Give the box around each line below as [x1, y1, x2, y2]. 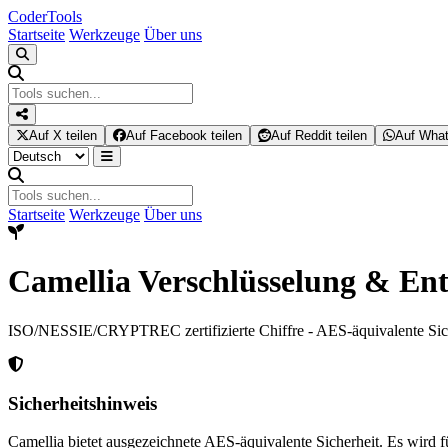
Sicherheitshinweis [8, 392, 157, 414]
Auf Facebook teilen [126, 128, 242, 143]
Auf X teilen [29, 128, 97, 143]
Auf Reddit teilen [271, 128, 367, 143]
